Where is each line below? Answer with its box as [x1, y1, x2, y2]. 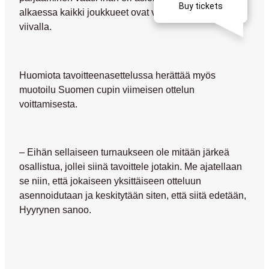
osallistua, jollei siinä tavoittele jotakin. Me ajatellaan [19, 161, 242, 172]
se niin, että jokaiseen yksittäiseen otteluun [19, 175, 201, 187]
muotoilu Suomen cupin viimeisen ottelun [19, 83, 195, 95]
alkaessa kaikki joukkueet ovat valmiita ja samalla [19, 6, 231, 17]
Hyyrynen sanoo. [19, 204, 91, 216]
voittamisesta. [19, 98, 77, 109]
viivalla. [19, 20, 52, 32]
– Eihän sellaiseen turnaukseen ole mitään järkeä [19, 147, 229, 158]
